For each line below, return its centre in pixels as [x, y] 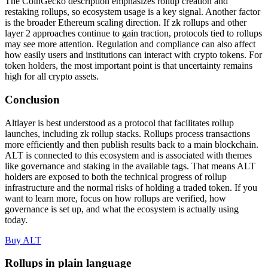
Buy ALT [23, 240]
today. [16, 220]
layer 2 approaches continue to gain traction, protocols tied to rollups [133, 33]
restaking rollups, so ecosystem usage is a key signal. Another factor [133, 12]
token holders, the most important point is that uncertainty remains [129, 66]
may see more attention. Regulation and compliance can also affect [130, 44]
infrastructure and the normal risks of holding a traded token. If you [131, 187]
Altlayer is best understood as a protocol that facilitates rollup [119, 123]
